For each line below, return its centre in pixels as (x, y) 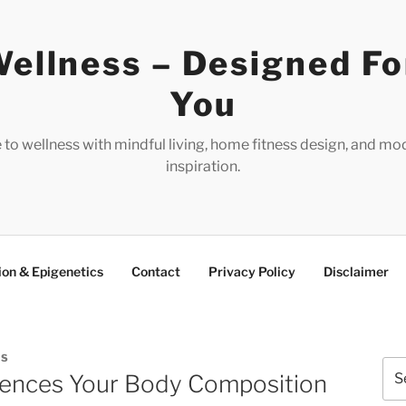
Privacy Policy (252, 271)
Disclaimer (356, 271)
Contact (156, 271)
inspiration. (203, 166)
